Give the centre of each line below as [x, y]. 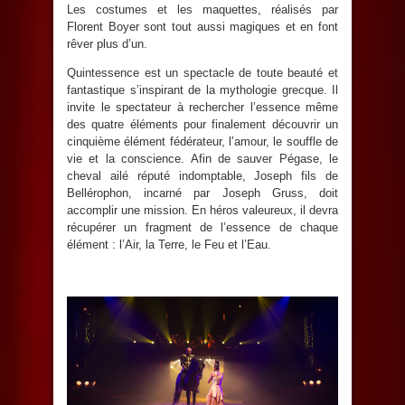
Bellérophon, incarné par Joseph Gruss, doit [202, 193]
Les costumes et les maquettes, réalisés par [202, 10]
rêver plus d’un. [107, 44]
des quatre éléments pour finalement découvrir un [202, 125]
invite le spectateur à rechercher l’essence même [202, 108]
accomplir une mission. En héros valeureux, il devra [202, 211]
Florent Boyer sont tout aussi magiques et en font [202, 27]
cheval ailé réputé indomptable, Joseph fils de [202, 176]
